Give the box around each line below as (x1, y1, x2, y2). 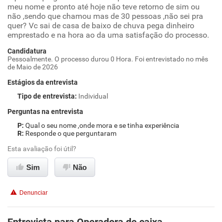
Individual (78, 92, 108, 100)
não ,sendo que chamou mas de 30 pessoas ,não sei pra (7, 11, 203, 21)
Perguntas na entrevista (7, 108, 83, 115)
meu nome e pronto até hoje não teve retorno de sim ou (7, 2, 200, 11)
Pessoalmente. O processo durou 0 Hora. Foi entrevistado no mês (7, 55, 208, 63)
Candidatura (7, 47, 47, 55)
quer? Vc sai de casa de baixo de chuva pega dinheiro (7, 21, 194, 30)
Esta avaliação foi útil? (7, 145, 76, 153)
